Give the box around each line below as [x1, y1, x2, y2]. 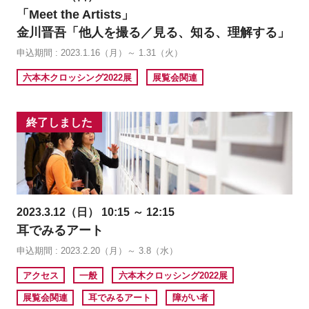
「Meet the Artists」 [16, 8, 134, 22]
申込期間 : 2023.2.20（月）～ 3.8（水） [16, 246, 178, 257]
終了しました [26, 116, 92, 128]
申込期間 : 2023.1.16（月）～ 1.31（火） [16, 48, 183, 59]
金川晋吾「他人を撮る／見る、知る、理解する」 [16, 26, 290, 40]
